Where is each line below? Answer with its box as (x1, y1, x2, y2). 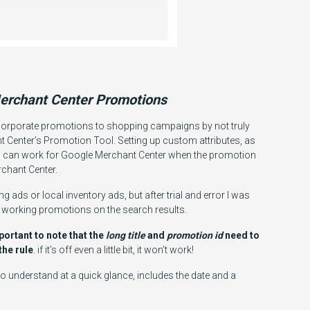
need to (223, 230, 259, 241)
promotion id (167, 230, 223, 241)
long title (106, 230, 145, 241)
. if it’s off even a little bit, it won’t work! (33, 244, 194, 256)
